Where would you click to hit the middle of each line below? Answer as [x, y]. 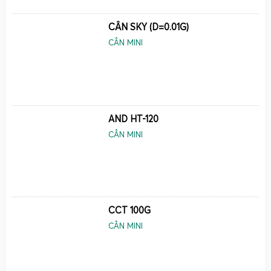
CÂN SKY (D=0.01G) [149, 27]
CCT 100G [130, 211]
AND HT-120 [134, 119]
